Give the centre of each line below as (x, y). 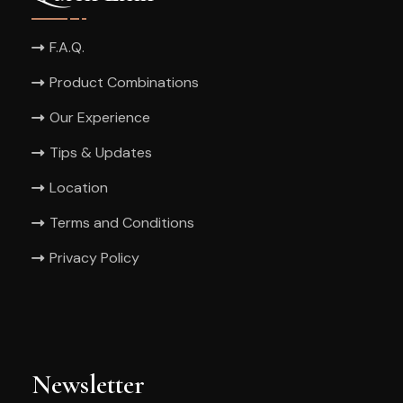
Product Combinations (124, 82)
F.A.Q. (67, 47)
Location (79, 187)
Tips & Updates (101, 152)
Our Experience (100, 117)
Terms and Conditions (122, 222)
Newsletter (88, 384)
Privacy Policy (94, 257)
